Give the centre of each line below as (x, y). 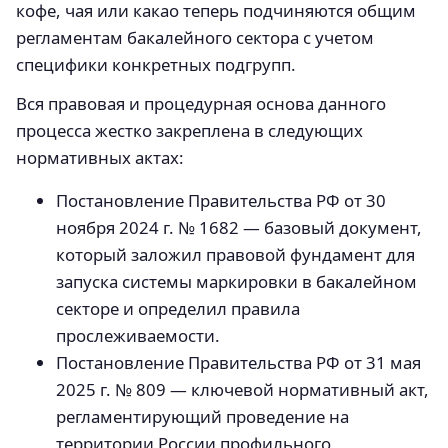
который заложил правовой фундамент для (235, 255)
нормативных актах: (100, 157)
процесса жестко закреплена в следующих (189, 130)
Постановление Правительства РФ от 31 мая (238, 363)
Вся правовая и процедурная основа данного (201, 103)
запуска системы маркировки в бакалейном (236, 282)
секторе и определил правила (178, 309)
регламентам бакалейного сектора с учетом (195, 37)
